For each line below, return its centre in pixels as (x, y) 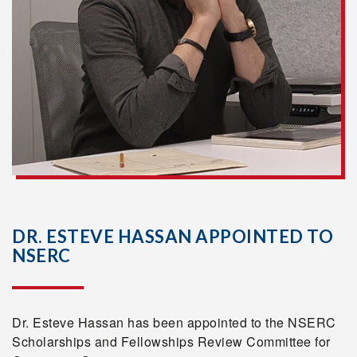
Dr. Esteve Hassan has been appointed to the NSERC (174, 323)
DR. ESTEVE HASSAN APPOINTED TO (173, 237)
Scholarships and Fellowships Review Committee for (171, 342)
